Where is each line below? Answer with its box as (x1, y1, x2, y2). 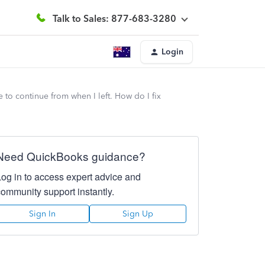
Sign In (29, 209, 56, 219)
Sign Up (122, 209, 153, 219)
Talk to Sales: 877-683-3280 (53, 12, 176, 24)
